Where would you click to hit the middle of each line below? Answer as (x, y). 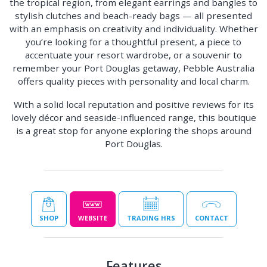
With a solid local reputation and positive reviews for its (133, 104)
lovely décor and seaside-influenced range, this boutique (133, 117)
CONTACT (211, 218)
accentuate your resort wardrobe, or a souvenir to (133, 55)
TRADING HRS (151, 218)
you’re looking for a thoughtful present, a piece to (133, 42)
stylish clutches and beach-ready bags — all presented (133, 15)
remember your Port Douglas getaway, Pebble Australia (133, 68)
